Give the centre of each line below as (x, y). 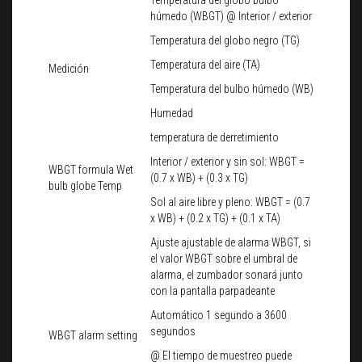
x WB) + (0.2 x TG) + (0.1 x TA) (215, 219)
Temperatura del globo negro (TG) (225, 41)
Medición (69, 69)
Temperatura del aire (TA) (205, 65)
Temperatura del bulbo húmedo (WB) (232, 89)
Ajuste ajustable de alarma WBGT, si (231, 243)
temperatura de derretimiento (215, 138)
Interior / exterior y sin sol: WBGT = (227, 162)
